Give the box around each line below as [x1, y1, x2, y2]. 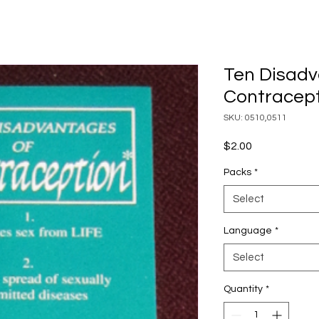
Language [224, 225, 272, 236]
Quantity [224, 283, 263, 294]
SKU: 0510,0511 [224, 113, 287, 122]
